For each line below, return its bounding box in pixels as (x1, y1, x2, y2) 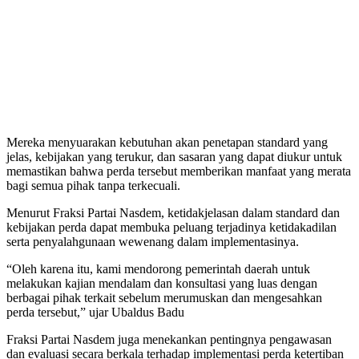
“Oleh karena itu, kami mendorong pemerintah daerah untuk (6, 261, 310, 276)
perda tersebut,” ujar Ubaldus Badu (6, 305, 184, 319)
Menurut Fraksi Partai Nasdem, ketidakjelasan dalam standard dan (6, 205, 340, 220)
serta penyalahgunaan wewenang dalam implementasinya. (6, 234, 299, 248)
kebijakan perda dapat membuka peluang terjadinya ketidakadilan (6, 220, 337, 234)
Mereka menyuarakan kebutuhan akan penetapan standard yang (6, 135, 328, 149)
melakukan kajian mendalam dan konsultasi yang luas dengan (6, 276, 317, 290)
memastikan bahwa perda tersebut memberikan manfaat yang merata (6, 163, 351, 178)
